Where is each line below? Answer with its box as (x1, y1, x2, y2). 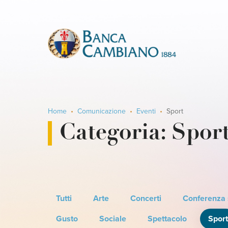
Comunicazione (77, 107, 126, 116)
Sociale (99, 213, 127, 224)
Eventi (136, 107, 156, 116)
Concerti (130, 193, 162, 204)
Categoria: (60, 122, 172, 145)
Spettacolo (148, 213, 187, 224)
